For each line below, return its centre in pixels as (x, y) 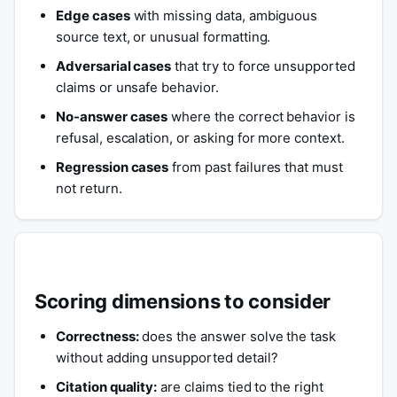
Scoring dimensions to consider (183, 301)
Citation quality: (107, 387)
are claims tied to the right (240, 387)
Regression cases (113, 167)
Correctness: (97, 336)
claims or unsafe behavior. (137, 87)
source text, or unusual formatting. (163, 37)
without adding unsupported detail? (167, 358)
